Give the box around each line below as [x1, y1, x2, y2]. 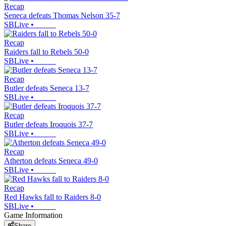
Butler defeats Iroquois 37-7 [4, 120, 93, 129]
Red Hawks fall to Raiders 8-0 [4, 193, 101, 202]
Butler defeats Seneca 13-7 [4, 84, 89, 93]
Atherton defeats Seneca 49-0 [4, 156, 98, 165]
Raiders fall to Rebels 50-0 [4, 47, 89, 56]
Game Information [4, 211, 63, 220]
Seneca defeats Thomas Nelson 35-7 [4, 11, 120, 20]
